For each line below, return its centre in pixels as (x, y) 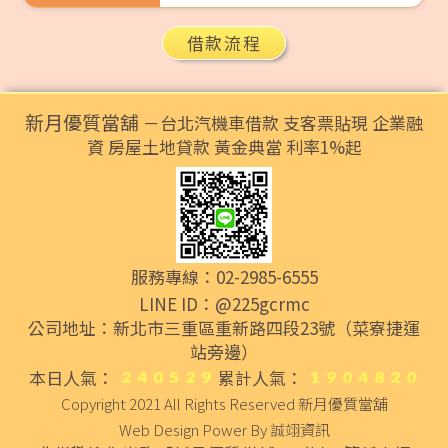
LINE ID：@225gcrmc (224, 303)
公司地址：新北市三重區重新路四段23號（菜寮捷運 (224, 327)
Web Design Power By (194, 429)
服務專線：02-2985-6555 (224, 277)
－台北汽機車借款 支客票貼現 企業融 (281, 122)
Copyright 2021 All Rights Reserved (179, 403)
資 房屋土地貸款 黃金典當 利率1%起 (224, 146)
